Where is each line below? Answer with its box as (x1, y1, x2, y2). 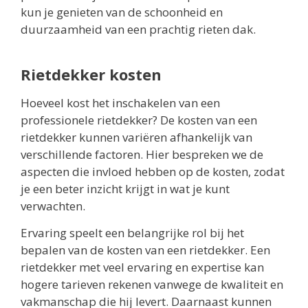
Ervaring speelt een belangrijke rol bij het (21, 224, 244, 241)
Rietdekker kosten (21, 63, 162, 85)
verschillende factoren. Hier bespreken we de (21, 146, 263, 162)
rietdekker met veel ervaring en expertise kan (21, 258, 264, 275)
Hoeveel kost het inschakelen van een (21, 94, 220, 111)
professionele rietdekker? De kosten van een (21, 111, 257, 128)
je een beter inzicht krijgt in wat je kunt (21, 180, 230, 197)
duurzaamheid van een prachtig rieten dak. (21, 21, 256, 37)
